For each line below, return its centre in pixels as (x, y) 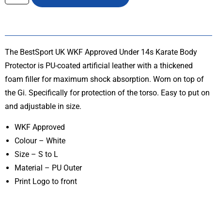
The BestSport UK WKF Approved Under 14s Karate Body (101, 52)
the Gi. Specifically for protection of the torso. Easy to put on (107, 93)
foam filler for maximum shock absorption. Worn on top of (104, 79)
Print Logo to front (46, 182)
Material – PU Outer (48, 168)
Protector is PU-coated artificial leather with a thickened (99, 66)
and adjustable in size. (43, 107)
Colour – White (40, 141)
